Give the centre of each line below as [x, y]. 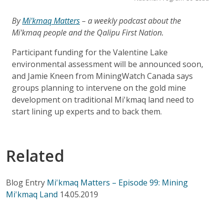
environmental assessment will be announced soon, [108, 64]
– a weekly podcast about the [130, 20]
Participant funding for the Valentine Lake [90, 52]
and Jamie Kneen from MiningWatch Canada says [102, 76]
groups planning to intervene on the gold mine [99, 88]
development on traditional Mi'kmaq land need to [103, 99]
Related [35, 155]
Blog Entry [25, 182]
